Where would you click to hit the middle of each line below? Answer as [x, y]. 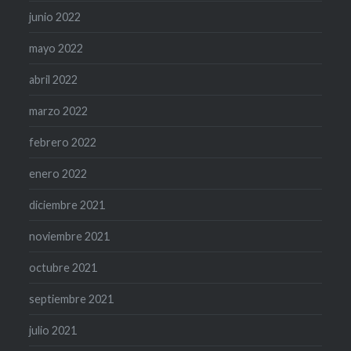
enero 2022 [58, 174]
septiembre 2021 [72, 299]
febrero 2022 [63, 143]
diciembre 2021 [67, 205]
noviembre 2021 [70, 237]
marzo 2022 [59, 111]
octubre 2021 [63, 268]
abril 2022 [54, 80]
